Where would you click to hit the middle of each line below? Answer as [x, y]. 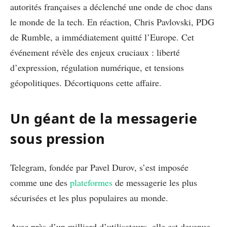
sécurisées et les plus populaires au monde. [91, 197]
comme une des [40, 182]
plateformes [91, 182]
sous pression [58, 139]
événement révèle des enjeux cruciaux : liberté [95, 52]
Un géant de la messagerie [104, 119]
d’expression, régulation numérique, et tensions [97, 67]
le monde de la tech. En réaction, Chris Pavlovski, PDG [112, 22]
